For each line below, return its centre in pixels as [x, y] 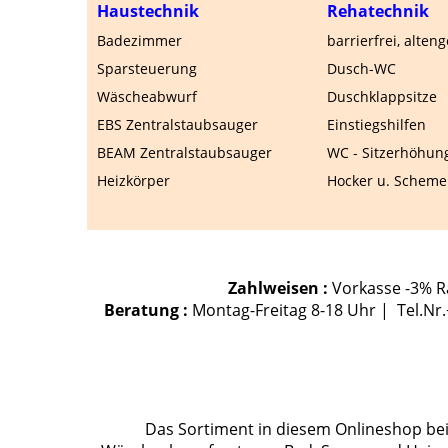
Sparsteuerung [147, 68]
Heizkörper [133, 180]
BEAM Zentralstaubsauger [184, 152]
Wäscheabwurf [147, 96]
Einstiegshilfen [376, 124]
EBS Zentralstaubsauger [177, 124]
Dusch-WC [361, 68]
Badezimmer [139, 40]
